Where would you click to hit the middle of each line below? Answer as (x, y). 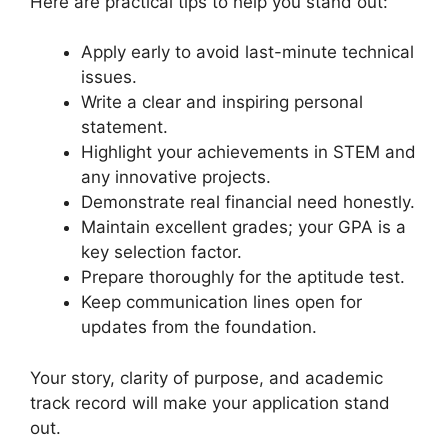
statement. (124, 127)
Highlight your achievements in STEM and (248, 152)
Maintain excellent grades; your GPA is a (243, 227)
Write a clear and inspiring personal (222, 102)
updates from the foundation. (199, 327)
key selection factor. (161, 252)
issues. (109, 77)
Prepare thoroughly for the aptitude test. (243, 277)
